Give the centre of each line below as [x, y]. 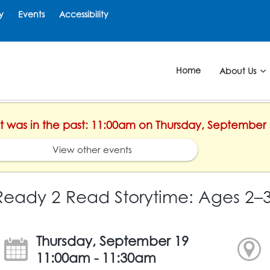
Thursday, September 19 [113, 240]
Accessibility [84, 14]
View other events [92, 149]
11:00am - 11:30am [96, 257]
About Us [239, 71]
